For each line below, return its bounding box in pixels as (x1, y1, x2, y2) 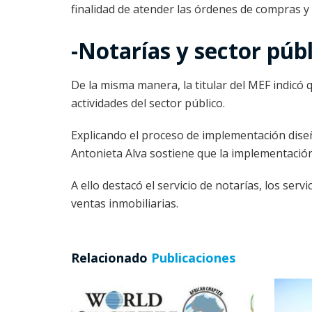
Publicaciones (148, 249, 235, 267)
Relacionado (71, 249, 148, 267)
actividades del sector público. (71, 95, 225, 111)
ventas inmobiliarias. (71, 196, 178, 212)
